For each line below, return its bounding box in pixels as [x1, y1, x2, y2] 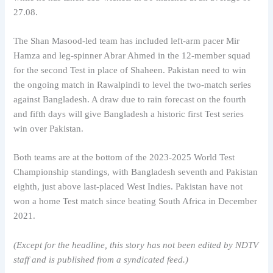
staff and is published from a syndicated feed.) [13, 254, 189, 264]
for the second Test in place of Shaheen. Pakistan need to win [13, 65, 247, 76]
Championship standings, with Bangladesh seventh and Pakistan [13, 167, 258, 177]
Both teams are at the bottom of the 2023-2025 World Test [13, 152, 235, 163]
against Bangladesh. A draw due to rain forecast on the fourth [13, 94, 247, 105]
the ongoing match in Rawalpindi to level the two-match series [13, 80, 252, 90]
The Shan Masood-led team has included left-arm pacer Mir [13, 36, 240, 46]
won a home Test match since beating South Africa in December [13, 196, 258, 207]
